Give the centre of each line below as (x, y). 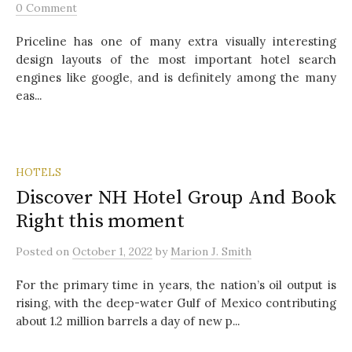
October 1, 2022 (112, 251)
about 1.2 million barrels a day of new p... (128, 321)
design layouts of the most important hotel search (176, 59)
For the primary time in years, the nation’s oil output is (176, 284)
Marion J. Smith (211, 251)
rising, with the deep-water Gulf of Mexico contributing (176, 302)
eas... (29, 95)
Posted (36, 251)
